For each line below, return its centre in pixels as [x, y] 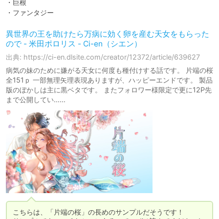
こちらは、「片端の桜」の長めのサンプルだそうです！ [98, 212]
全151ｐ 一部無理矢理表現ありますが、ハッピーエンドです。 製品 [109, 80]
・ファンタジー [30, 13]
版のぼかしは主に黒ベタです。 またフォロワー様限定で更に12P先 [109, 90]
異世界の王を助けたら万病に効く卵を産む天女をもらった [108, 34]
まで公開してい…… [36, 100]
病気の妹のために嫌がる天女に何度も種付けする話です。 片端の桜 [109, 70]
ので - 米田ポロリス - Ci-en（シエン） [74, 44]
